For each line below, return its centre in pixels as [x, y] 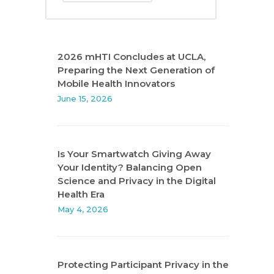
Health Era [81, 194]
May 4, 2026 [83, 209]
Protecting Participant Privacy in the [143, 265]
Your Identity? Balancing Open [130, 168]
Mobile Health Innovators [116, 84]
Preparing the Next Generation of [136, 70]
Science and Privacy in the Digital [137, 181]
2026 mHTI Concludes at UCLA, [131, 57]
